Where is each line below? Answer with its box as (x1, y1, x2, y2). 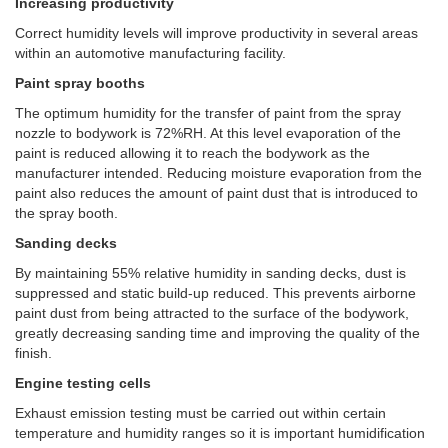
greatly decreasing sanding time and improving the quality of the (15, 324, 420, 341)
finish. (15, 344, 52, 361)
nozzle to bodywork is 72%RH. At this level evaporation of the (15, 124, 401, 141)
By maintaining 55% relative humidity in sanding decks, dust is (15, 264, 406, 281)
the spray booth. (15, 204, 118, 221)
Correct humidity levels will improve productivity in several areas (15, 24, 418, 41)
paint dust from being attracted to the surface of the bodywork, (15, 304, 409, 321)
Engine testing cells (15, 374, 151, 391)
